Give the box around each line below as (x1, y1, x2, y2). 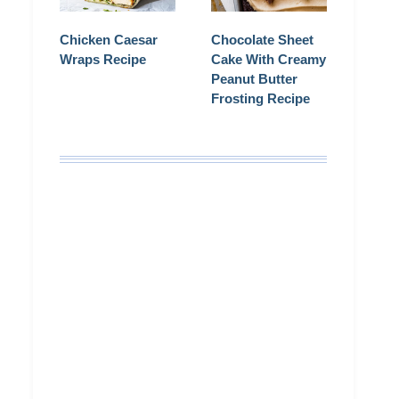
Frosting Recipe (211, 91, 310, 107)
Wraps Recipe (60, 52, 146, 68)
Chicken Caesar (60, 32, 158, 48)
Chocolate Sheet (211, 32, 313, 48)
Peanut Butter (211, 71, 297, 87)
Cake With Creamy (211, 52, 326, 68)
